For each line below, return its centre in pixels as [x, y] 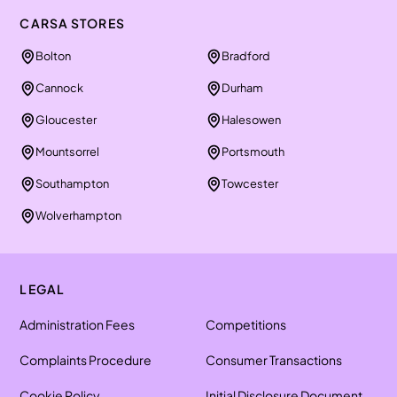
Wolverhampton [79, 215]
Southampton [73, 183]
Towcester [250, 183]
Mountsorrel [68, 152]
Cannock [60, 88]
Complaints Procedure [86, 360]
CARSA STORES [72, 23]
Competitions [246, 324]
